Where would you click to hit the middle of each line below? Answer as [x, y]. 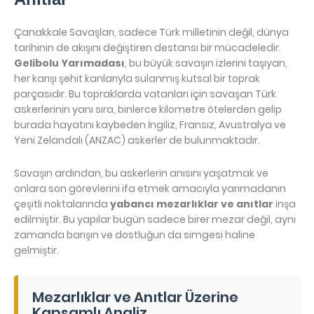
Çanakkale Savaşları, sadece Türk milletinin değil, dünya [151, 32]
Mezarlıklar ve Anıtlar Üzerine [135, 297]
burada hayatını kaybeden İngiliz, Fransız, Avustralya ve [150, 125]
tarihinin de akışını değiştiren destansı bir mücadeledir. [148, 48]
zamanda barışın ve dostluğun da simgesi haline [135, 235]
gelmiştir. [36, 250]
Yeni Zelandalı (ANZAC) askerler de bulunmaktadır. [137, 140]
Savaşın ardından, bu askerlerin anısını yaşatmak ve [141, 173]
